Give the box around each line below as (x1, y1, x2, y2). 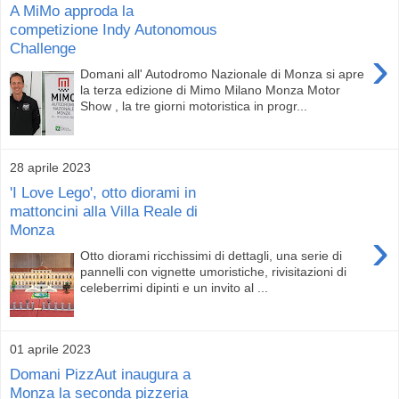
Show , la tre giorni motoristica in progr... (80, 98, 308, 113)
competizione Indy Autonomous (10, 20, 217, 39)
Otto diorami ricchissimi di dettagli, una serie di (80, 248, 343, 263)
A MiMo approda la (10, 2, 134, 20)
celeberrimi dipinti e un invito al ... (80, 280, 269, 295)
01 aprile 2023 (10, 341, 91, 356)
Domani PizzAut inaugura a (10, 365, 191, 384)
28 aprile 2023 (10, 159, 91, 175)
